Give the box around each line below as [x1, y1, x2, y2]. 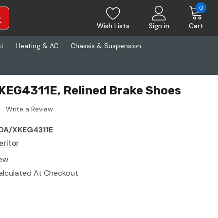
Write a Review [6, 105, 53, 114]
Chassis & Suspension [71, 41, 141, 50]
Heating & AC [16, 41, 58, 50]
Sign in [149, 21, 169, 30]
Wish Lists [97, 21, 129, 30]
